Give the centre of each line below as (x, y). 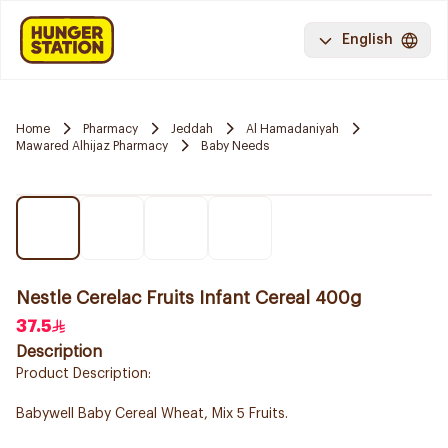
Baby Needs (235, 145)
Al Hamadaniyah (292, 128)
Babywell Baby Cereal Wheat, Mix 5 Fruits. (152, 414)
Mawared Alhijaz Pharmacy (92, 145)
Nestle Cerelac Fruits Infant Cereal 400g (189, 298)
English (367, 40)
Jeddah (192, 128)
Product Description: (83, 374)
